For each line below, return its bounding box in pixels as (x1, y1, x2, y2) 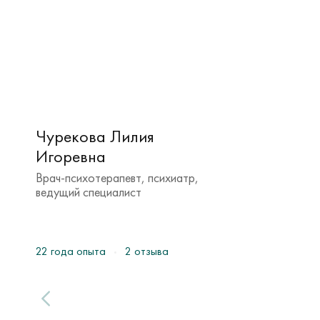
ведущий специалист (36, 184, 141, 200)
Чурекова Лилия (36, 125, 154, 147)
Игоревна (36, 145, 106, 167)
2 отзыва (125, 244, 169, 259)
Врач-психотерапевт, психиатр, (36, 169, 199, 186)
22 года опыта (36, 244, 106, 259)
